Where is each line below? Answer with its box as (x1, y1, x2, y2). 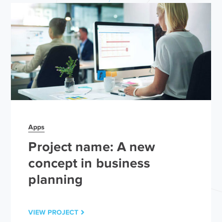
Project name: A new (28, 139, 156, 154)
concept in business (28, 155, 151, 170)
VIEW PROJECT (28, 208, 79, 216)
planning (28, 171, 83, 187)
